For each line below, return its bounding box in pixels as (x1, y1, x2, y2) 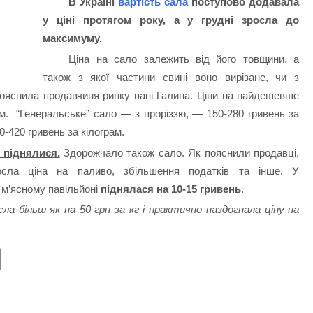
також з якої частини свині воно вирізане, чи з (42, 71, 300, 83)
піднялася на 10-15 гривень (98, 182, 242, 195)
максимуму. (42, 32, 102, 45)
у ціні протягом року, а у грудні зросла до (42, 14, 300, 27)
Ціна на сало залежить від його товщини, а (68, 52, 300, 65)
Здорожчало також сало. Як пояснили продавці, (59, 146, 300, 159)
